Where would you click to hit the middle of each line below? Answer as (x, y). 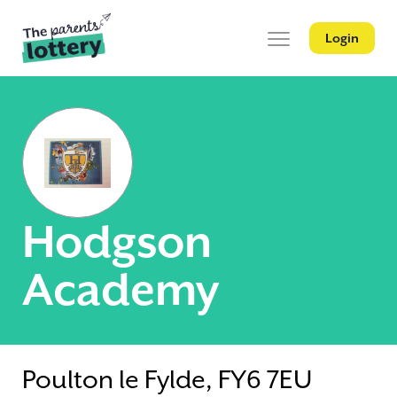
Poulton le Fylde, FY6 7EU (167, 380)
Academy (121, 290)
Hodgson (117, 242)
